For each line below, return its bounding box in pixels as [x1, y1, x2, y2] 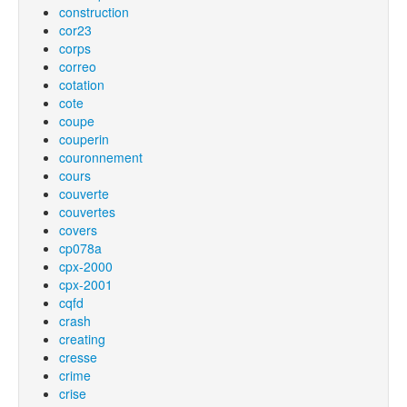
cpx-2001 [59, 275, 113, 293]
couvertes [59, 203, 115, 221]
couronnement [59, 148, 143, 166]
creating [59, 330, 105, 348]
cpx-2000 [59, 257, 113, 275]
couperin [59, 130, 109, 148]
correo [59, 57, 96, 75]
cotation [59, 75, 104, 94]
